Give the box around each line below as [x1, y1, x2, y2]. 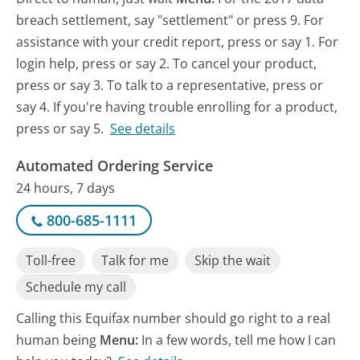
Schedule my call [26, 278, 127, 297]
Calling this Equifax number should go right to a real [16, 309, 331, 327]
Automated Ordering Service [16, 156, 214, 176]
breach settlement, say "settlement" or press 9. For [16, 11, 325, 30]
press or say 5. [16, 120, 104, 138]
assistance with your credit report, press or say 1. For [16, 33, 339, 51]
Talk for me [101, 251, 170, 269]
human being [16, 330, 100, 349]
